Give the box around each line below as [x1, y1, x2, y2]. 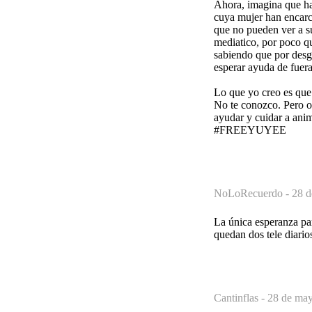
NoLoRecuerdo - [214, 187, 292, 199]
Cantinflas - [214, 291, 267, 304]
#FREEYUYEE [214, 123, 286, 136]
